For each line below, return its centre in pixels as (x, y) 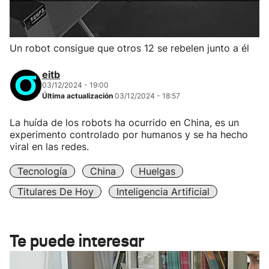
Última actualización (78, 96)
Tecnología (42, 171)
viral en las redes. (49, 147)
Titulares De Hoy (56, 192)
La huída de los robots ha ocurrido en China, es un (124, 122)
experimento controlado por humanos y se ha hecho (129, 134)
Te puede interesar (77, 241)
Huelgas (157, 171)
